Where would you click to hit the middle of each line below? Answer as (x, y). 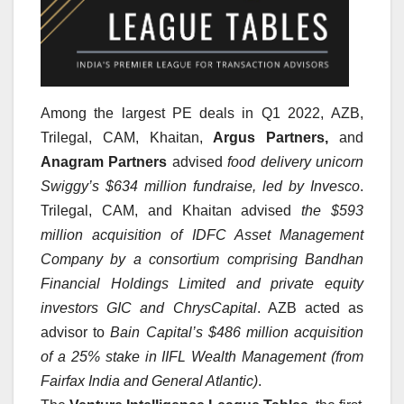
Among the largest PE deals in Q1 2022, (186, 113)
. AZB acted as (310, 308)
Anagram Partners (104, 161)
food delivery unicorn (296, 161)
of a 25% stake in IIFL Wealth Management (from (202, 356)
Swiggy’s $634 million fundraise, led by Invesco (200, 186)
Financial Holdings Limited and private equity (202, 283)
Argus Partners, (271, 137)
